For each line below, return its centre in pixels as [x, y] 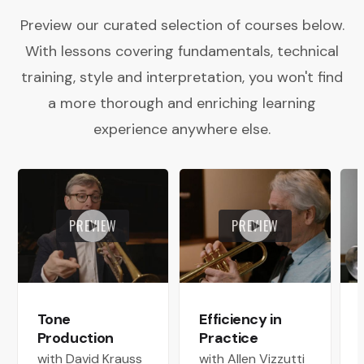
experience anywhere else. [182, 130]
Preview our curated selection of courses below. [182, 26]
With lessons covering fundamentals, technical [182, 52]
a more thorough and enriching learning [182, 104]
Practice [229, 338]
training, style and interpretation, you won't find [182, 78]
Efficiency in [240, 319]
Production [75, 338]
